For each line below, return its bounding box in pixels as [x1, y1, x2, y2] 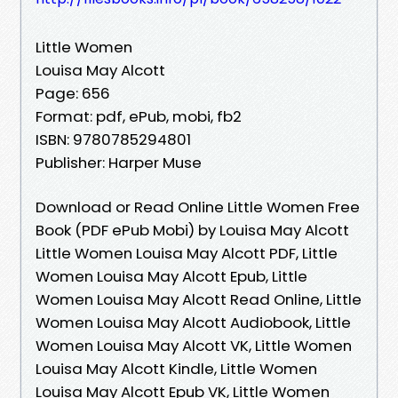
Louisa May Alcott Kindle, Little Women [36, 357, 317, 379]
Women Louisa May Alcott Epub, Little [36, 265, 307, 287]
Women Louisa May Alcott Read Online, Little [36, 288, 362, 310]
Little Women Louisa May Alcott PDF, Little [36, 242, 338, 264]
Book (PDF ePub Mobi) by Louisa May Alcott [36, 219, 349, 241]
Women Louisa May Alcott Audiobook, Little [36, 311, 351, 333]
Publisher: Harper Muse [36, 151, 202, 173]
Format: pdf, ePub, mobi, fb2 [36, 105, 242, 127]
